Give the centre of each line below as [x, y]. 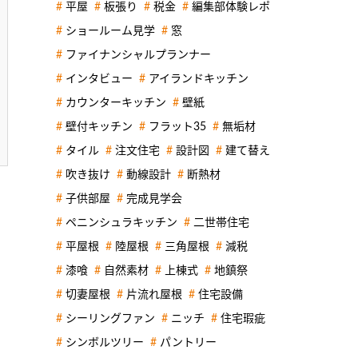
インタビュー [99, 79]
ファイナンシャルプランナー [138, 55]
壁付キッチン [99, 127]
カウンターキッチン [116, 103]
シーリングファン [110, 318]
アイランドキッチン [199, 79]
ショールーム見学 [110, 31]
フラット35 [177, 127]
